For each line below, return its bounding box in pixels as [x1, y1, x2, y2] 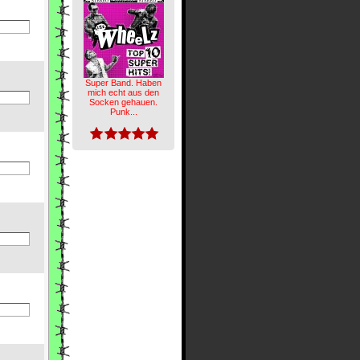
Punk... [109, 106, 137, 117]
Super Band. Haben [85, 77, 162, 88]
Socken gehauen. [89, 96, 157, 107]
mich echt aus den [88, 87, 159, 97]
